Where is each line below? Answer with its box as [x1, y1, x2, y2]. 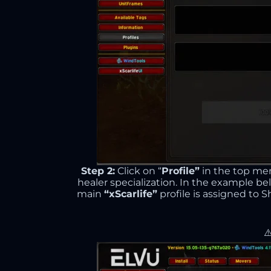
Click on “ [115, 165, 162, 177]
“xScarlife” [103, 188, 157, 200]
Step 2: [81, 165, 115, 177]
